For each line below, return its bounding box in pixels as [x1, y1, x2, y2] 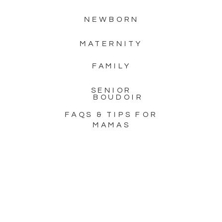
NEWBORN [84, 16, 139, 24]
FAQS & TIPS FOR [65, 111, 158, 119]
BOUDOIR [93, 93, 144, 102]
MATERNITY [80, 40, 143, 48]
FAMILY [92, 62, 132, 70]
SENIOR [91, 86, 132, 95]
